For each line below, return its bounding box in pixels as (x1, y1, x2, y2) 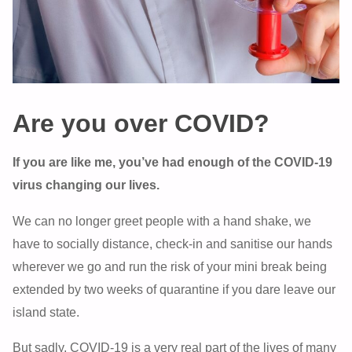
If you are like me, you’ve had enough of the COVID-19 (13, 155, 333, 170)
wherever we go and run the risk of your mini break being (13, 258, 328, 273)
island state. (13, 304, 80, 319)
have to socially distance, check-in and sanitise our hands (13, 236, 333, 251)
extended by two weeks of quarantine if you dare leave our (13, 281, 336, 296)
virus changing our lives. (13, 178, 160, 192)
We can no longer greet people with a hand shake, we (13, 213, 312, 228)
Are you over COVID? (13, 109, 270, 138)
